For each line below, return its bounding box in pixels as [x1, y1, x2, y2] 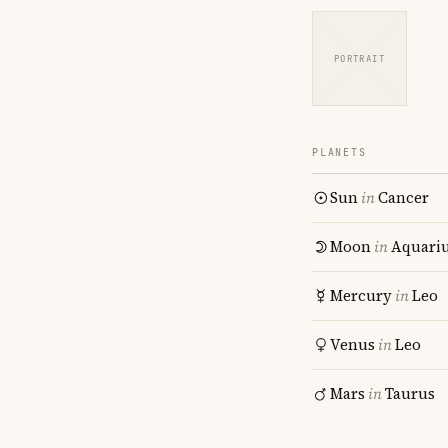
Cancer [378, 187, 429, 208]
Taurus [385, 383, 435, 404]
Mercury [330, 285, 392, 306]
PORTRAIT [333, 52, 386, 65]
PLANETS [312, 146, 367, 159]
